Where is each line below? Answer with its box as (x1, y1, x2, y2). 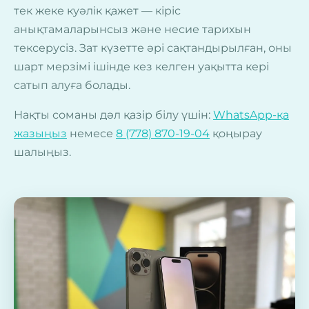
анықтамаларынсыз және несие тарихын (14, 22, 251, 36)
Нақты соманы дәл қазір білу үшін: (14, 108, 213, 121)
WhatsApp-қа (213, 108, 289, 121)
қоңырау (210, 126, 262, 140)
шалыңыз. (14, 145, 71, 159)
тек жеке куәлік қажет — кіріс (14, 3, 181, 17)
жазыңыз (14, 126, 67, 140)
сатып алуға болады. (14, 78, 130, 92)
